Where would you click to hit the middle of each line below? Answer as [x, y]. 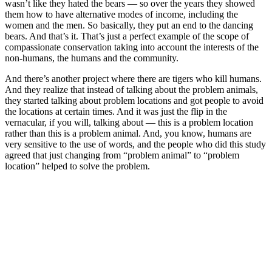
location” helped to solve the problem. [77, 166]
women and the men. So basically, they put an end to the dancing [129, 25]
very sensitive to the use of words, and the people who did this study [135, 144]
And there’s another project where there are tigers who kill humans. [133, 78]
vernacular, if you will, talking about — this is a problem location [129, 122]
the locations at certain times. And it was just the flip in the [116, 111]
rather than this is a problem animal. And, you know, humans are [128, 133]
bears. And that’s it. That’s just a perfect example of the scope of [127, 36]
